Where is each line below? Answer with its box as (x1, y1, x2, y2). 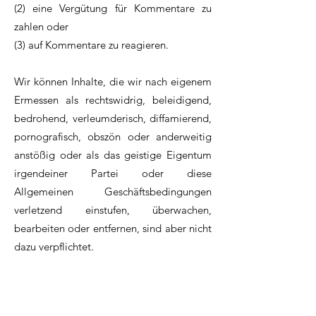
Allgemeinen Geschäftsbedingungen (14, 185, 212, 199)
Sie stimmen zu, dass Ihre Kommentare (14, 276, 212, 291)
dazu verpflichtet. (14, 240, 94, 254)
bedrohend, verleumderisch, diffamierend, (14, 111, 212, 126)
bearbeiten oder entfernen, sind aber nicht (14, 221, 212, 236)
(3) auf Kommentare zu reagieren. (14, 38, 169, 52)
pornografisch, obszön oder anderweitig (14, 130, 212, 144)
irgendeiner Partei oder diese (14, 166, 212, 181)
